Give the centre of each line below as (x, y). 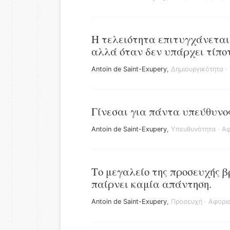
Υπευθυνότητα (193, 129)
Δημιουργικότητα (197, 69)
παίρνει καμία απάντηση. (151, 184)
